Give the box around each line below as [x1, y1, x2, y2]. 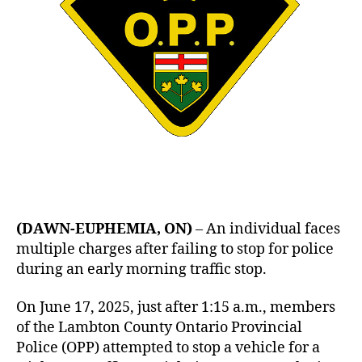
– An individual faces [192, 219, 340, 238]
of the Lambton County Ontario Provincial [16, 318, 302, 337]
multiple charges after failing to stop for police [16, 239, 334, 259]
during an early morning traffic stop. [16, 259, 267, 279]
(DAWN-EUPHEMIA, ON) [16, 219, 192, 238]
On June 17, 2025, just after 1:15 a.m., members [16, 298, 335, 317]
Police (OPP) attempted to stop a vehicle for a [16, 339, 320, 357]
